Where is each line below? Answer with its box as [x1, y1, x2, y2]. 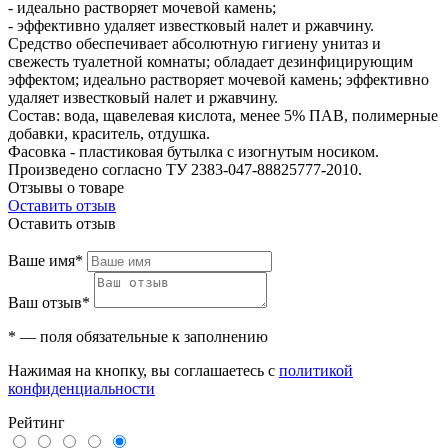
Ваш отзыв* [8, 294, 90, 312]
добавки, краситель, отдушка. [8, 125, 210, 143]
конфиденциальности [8, 380, 155, 398]
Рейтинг [8, 414, 65, 432]
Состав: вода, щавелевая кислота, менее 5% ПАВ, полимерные [8, 107, 438, 125]
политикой [279, 362, 353, 380]
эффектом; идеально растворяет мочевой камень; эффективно [8, 71, 429, 89]
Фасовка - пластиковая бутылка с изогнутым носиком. [8, 143, 379, 161]
